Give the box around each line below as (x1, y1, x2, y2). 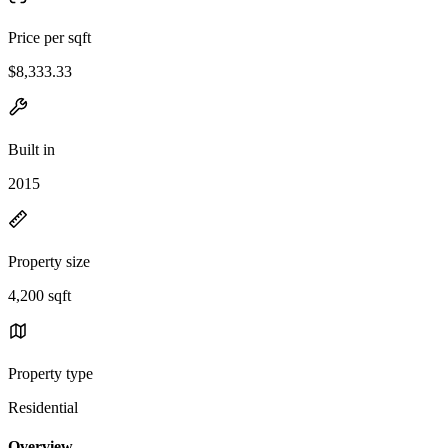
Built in (8, 140, 55, 158)
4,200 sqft (8, 286, 71, 304)
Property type (8, 364, 93, 382)
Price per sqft (8, 28, 91, 46)
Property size (8, 252, 90, 270)
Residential (8, 398, 78, 416)
